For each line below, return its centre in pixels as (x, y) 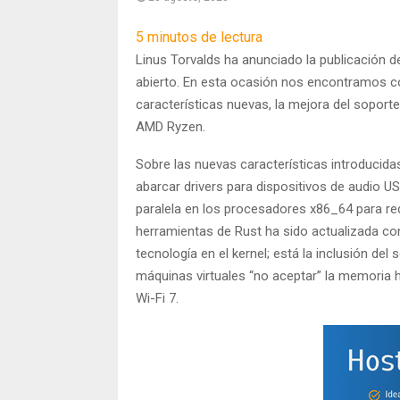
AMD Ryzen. (171, 126)
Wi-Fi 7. (157, 298)
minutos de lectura (203, 37)
